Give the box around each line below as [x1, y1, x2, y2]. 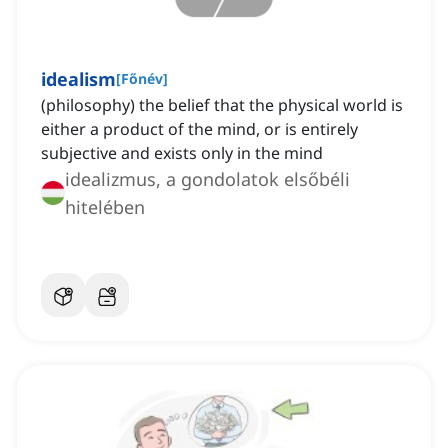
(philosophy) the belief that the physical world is [41, 94, 403, 117]
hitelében [65, 195, 145, 220]
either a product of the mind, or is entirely [41, 118, 358, 141]
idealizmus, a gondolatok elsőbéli [65, 167, 350, 192]
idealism [41, 67, 116, 92]
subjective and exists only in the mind [41, 142, 323, 165]
